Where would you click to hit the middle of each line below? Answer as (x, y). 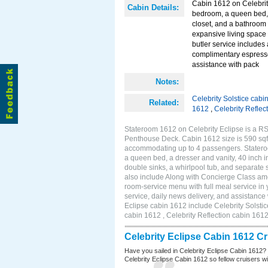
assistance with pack (226, 65)
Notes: (167, 82)
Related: (164, 103)
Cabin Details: (153, 7)
